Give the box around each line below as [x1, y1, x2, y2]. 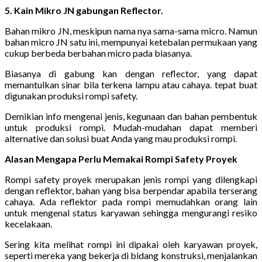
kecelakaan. [5, 218, 52, 229]
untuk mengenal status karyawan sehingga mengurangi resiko [5, 206, 257, 218]
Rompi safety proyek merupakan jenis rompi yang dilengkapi [5, 173, 257, 185]
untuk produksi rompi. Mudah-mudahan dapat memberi [5, 121, 257, 133]
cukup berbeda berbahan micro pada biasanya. [5, 47, 192, 58]
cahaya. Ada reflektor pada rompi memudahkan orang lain [5, 195, 257, 207]
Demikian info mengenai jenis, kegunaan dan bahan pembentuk [5, 110, 257, 122]
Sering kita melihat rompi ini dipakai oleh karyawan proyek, [5, 238, 257, 250]
